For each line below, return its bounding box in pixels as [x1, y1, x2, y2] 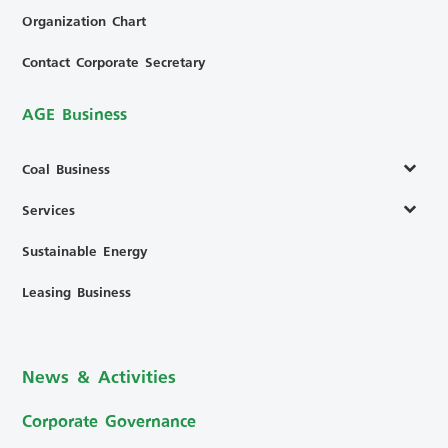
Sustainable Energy [22, 238, 149, 264]
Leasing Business [22, 279, 132, 305]
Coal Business [22, 156, 111, 182]
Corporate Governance [22, 405, 197, 436]
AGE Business [22, 99, 128, 130]
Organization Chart [22, 8, 147, 34]
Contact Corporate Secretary [22, 49, 207, 75]
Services [22, 197, 76, 223]
